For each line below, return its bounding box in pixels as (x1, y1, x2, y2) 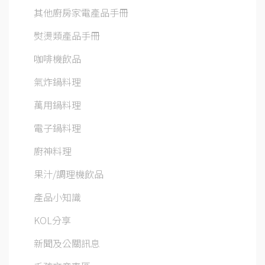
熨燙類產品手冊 (34, 28, 100, 43)
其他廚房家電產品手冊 (34, 5, 128, 20)
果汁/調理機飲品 (34, 166, 104, 181)
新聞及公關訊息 (34, 235, 100, 250)
